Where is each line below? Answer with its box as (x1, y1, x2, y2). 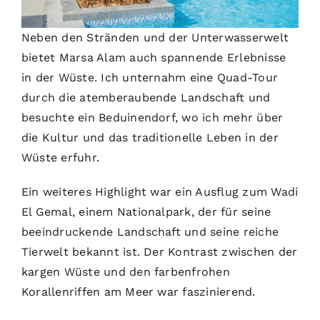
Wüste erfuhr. (21, 150, 100, 164)
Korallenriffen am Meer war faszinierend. (21, 284, 256, 299)
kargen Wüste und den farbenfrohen (21, 264, 230, 279)
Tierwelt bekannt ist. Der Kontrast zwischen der (21, 244, 298, 259)
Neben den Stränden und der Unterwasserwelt (21, 30, 289, 44)
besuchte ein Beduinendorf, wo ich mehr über (21, 110, 284, 124)
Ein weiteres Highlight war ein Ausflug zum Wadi (21, 184, 299, 199)
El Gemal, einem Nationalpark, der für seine (21, 204, 271, 219)
